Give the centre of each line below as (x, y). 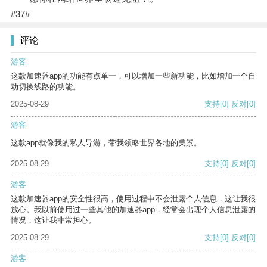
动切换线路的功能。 (46, 87)
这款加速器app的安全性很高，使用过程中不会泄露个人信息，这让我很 (133, 199)
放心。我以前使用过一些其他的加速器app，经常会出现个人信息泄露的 (133, 210)
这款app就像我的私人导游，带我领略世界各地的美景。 (106, 143)
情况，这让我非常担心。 (53, 221)
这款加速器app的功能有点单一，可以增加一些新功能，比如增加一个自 (133, 76)
